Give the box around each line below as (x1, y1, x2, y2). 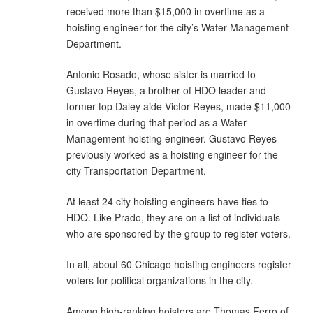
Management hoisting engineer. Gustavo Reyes (66, 131, 277, 145)
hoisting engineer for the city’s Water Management (66, 20, 289, 34)
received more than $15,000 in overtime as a (66, 3, 265, 18)
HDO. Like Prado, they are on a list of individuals (66, 210, 280, 224)
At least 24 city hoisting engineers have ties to (66, 194, 268, 208)
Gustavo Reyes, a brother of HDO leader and (66, 82, 266, 97)
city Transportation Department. (66, 163, 206, 177)
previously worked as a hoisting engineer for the (66, 147, 278, 161)
